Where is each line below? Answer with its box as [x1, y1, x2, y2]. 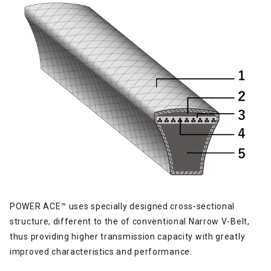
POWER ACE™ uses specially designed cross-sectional [10, 201, 235, 211]
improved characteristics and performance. [10, 246, 192, 256]
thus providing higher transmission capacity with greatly [10, 231, 246, 241]
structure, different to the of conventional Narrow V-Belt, [10, 216, 250, 226]
